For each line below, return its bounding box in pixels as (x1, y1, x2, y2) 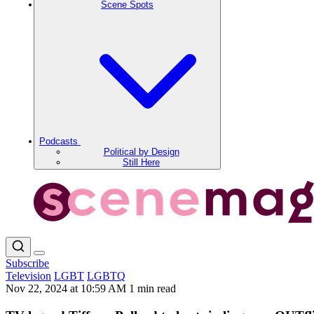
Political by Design (103, 146, 179, 157)
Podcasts (39, 136, 81, 146)
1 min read (129, 282, 176, 294)
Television (6, 270, 51, 282)
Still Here (123, 157, 160, 168)
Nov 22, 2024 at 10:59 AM (6, 282, 129, 294)
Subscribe (6, 257, 49, 269)
